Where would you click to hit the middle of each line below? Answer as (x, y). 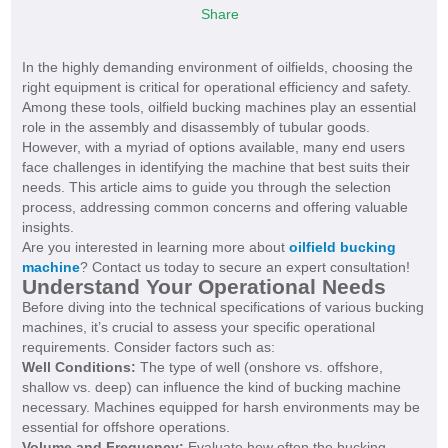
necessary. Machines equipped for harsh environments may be (220, 407)
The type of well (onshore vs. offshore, (259, 367)
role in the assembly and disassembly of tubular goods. (195, 127)
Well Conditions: (78, 367)
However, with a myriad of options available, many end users (213, 147)
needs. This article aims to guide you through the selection (206, 187)
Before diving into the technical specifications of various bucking (222, 307)
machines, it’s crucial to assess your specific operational (198, 327)
